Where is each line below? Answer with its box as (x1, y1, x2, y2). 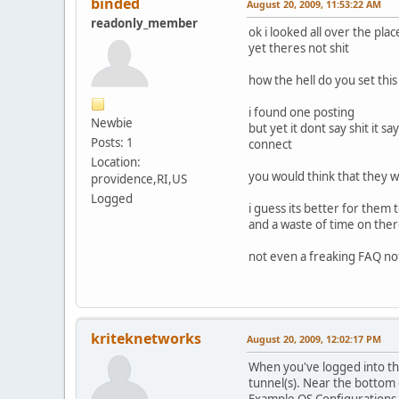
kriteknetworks (91, 328, 201, 348)
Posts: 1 (91, 134, 134, 151)
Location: (91, 153, 141, 170)
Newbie (91, 114, 133, 131)
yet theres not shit (248, 39, 349, 56)
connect (248, 135, 292, 152)
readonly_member (91, 14, 198, 31)
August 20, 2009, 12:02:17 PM (247, 331, 381, 346)
